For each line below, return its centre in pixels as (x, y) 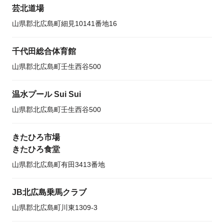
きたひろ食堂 (36, 149)
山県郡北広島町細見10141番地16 (64, 23)
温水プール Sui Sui (46, 94)
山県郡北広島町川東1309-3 (55, 207)
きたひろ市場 (36, 137)
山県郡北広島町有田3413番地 (58, 164)
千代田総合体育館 (44, 51)
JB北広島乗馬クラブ (49, 192)
